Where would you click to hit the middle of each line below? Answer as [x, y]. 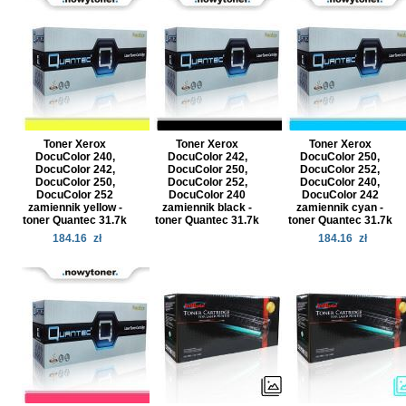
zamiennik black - [208, 208]
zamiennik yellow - [75, 208]
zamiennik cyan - [340, 208]
